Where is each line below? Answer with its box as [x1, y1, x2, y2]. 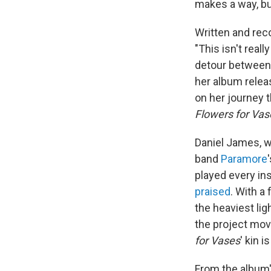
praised [195, 185, 230, 198]
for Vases [195, 234, 240, 247]
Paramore [221, 152, 267, 166]
